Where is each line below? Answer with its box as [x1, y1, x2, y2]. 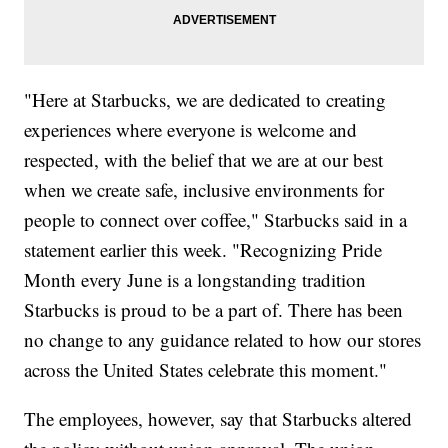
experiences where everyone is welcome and [24, 117, 358, 143]
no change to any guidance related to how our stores [24, 327, 422, 353]
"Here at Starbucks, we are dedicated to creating [24, 87, 387, 113]
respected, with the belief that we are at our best [24, 147, 384, 173]
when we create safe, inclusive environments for [24, 177, 385, 203]
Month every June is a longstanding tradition [24, 267, 367, 293]
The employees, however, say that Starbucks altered [24, 406, 413, 432]
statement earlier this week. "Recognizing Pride [24, 237, 383, 263]
